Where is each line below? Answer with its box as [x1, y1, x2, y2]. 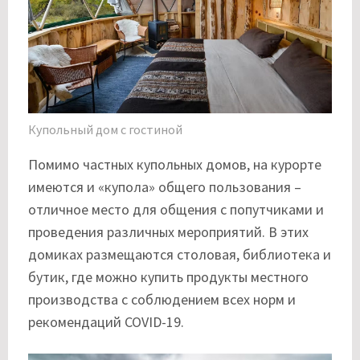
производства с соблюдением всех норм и [28, 290, 296, 309]
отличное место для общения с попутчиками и [28, 200, 324, 219]
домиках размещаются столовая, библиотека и [28, 245, 331, 264]
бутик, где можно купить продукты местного [28, 268, 309, 287]
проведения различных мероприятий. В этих [28, 223, 309, 242]
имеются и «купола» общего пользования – [28, 178, 301, 197]
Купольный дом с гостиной [28, 121, 182, 138]
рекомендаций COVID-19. [28, 313, 184, 332]
